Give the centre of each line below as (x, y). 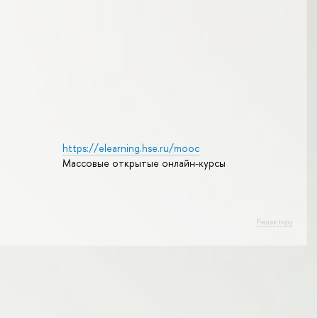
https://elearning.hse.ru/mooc (131, 148)
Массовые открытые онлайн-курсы (144, 163)
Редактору (274, 221)
